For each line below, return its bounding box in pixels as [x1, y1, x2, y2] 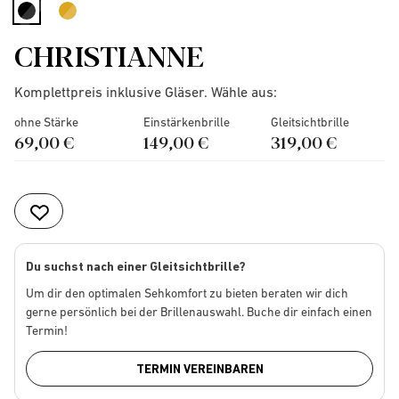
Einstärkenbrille [142, 115, 230, 129]
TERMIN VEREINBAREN [135, 362, 264, 376]
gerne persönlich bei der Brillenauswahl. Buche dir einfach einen [26, 305, 372, 319]
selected [28, 20, 80, 36]
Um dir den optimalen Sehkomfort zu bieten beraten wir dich [26, 286, 348, 300]
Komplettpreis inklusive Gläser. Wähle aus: [14, 84, 277, 100]
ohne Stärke [14, 115, 78, 129]
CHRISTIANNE [14, 34, 204, 75]
